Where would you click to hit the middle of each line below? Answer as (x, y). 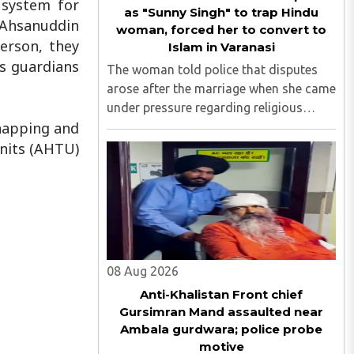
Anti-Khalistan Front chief (221, 294)
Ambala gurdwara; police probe (221, 329)
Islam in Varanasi (221, 47)
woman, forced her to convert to (221, 30)
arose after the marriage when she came (221, 88)
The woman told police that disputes (212, 70)
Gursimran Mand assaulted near (221, 312)
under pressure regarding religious (205, 107)
